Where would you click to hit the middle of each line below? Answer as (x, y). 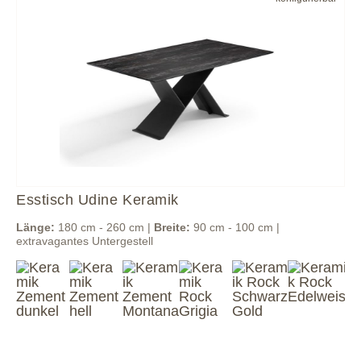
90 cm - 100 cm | (235, 227)
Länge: (35, 227)
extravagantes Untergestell (85, 241)
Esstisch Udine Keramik (98, 200)
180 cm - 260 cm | (104, 227)
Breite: (172, 227)
